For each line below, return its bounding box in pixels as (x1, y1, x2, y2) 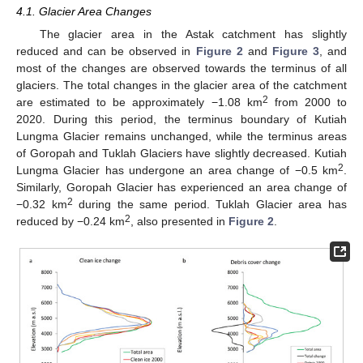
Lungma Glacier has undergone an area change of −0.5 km (16, 164, 338, 177)
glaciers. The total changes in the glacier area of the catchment (16, 79, 347, 92)
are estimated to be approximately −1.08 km (16, 96, 263, 109)
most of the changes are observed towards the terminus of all (16, 62, 347, 75)
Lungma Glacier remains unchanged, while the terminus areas (16, 130, 347, 143)
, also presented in (130, 215, 228, 228)
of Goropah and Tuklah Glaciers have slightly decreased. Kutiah (16, 147, 347, 160)
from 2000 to (267, 96, 348, 109)
